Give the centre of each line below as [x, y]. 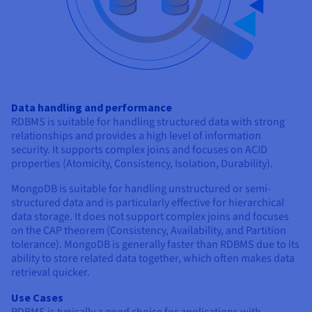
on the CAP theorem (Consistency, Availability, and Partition [149, 231]
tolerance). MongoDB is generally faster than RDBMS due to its [155, 245]
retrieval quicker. [50, 273]
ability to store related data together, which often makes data [153, 259]
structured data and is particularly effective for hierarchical [148, 203]
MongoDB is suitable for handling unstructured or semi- [141, 189]
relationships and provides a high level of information [136, 136]
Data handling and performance [92, 108]
